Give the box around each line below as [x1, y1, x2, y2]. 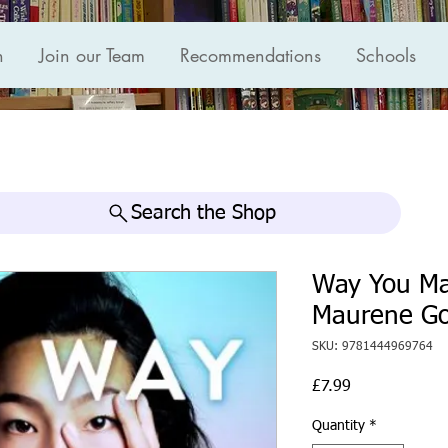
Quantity [312, 419, 365, 434]
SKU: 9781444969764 [312, 341, 433, 354]
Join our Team [39, 43, 145, 67]
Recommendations [180, 43, 321, 67]
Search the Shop [130, 203, 276, 224]
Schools [356, 43, 416, 67]
